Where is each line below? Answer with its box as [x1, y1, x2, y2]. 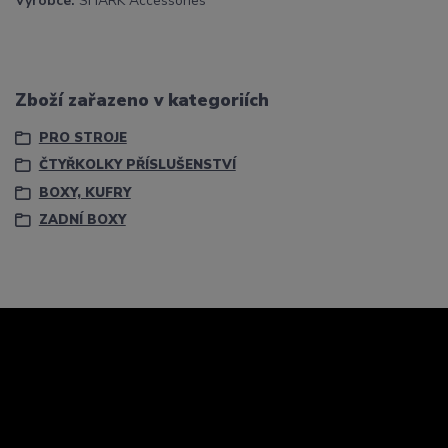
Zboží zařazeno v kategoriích [15, 87, 269, 112]
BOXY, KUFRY [38, 183, 131, 202]
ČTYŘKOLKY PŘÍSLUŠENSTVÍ [38, 156, 236, 175]
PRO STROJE [38, 129, 127, 148]
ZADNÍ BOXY [38, 211, 126, 230]
